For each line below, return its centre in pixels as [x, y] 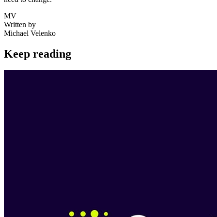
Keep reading [38, 54]
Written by [20, 25]
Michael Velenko [30, 33]
